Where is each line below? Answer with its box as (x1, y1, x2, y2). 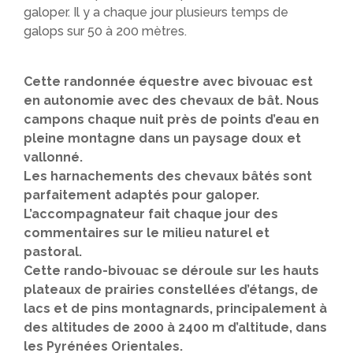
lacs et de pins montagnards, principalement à (24, 301, 327, 316)
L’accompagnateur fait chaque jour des (24, 206, 278, 221)
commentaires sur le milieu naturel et (24, 225, 269, 240)
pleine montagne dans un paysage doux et (24, 131, 301, 146)
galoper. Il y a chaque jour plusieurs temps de (24, 5, 288, 20)
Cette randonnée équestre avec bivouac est (24, 74, 313, 89)
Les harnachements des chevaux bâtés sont (24, 169, 312, 184)
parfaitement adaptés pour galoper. (24, 188, 259, 203)
